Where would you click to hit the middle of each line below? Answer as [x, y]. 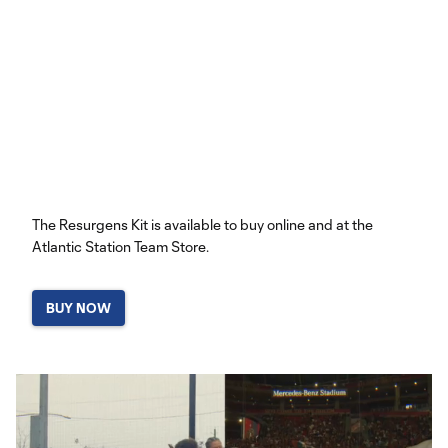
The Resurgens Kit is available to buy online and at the [202, 224]
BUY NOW [78, 308]
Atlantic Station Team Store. [120, 246]
